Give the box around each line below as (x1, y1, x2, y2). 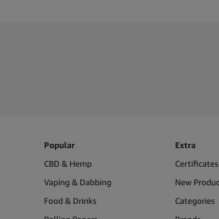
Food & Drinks (44, 195, 96, 206)
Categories (175, 195, 215, 206)
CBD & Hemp (44, 158, 92, 169)
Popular (44, 139, 75, 150)
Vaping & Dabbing (44, 176, 111, 187)
